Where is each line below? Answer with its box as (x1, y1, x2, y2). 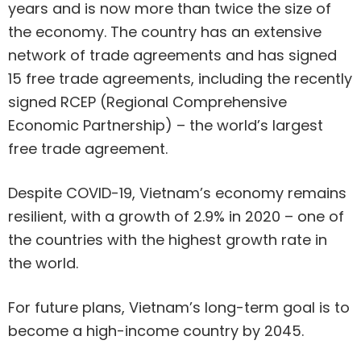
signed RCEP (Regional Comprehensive (8, 92, 287, 113)
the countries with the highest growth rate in (8, 230, 327, 251)
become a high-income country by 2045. (8, 321, 308, 342)
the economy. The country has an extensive (8, 22, 322, 43)
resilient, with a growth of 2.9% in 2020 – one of (8, 206, 344, 227)
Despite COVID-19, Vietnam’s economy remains (8, 183, 346, 204)
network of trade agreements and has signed (8, 45, 337, 66)
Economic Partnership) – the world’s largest (8, 115, 323, 136)
